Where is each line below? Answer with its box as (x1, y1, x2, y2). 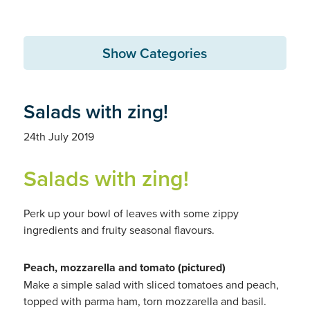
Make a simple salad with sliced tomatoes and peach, (23, 277, 279, 292)
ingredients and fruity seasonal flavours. (23, 222, 215, 237)
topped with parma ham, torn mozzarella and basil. (23, 293, 266, 309)
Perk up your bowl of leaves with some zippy (23, 206, 239, 221)
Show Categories (102, 43, 208, 63)
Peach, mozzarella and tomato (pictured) (23, 259, 226, 275)
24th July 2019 (23, 129, 94, 144)
